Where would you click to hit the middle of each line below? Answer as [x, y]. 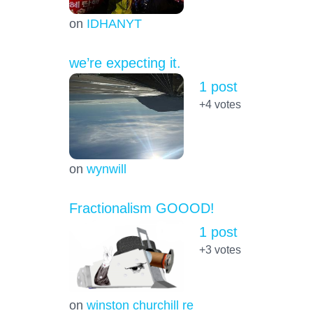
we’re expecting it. [125, 63]
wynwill [106, 169]
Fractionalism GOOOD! [141, 209]
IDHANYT [114, 24]
